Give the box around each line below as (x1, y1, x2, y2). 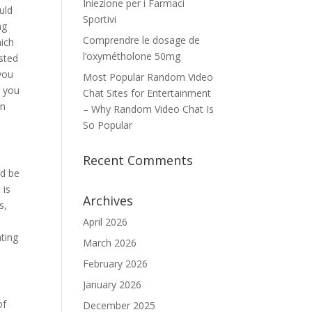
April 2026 (83, 215, 128, 228)
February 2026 (83, 257, 148, 270)
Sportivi (83, 13, 117, 26)
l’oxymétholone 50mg (83, 49, 181, 63)
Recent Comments (83, 152, 194, 169)
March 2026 (83, 236, 137, 249)
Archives (83, 192, 134, 209)
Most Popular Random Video (83, 70, 214, 84)
